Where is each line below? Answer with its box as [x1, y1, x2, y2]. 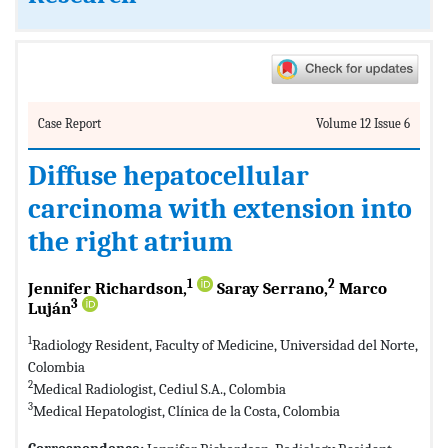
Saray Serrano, [213, 278, 328, 298]
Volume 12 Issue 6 [316, 115, 410, 131]
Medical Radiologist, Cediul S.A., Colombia [33, 379, 286, 398]
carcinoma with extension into [28, 192, 412, 225]
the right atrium [28, 225, 233, 258]
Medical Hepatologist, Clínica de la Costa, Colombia [33, 401, 340, 420]
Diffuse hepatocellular [28, 159, 309, 192]
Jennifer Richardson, [28, 278, 187, 298]
